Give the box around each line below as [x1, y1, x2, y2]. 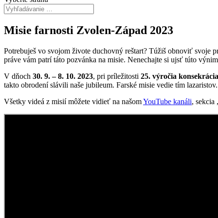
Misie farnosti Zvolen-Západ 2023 [4, 23, 173, 36]
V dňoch [4, 72, 33, 80]
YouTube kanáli [143, 97, 192, 106]
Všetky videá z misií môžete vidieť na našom [4, 97, 143, 106]
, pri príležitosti [93, 72, 139, 80]
